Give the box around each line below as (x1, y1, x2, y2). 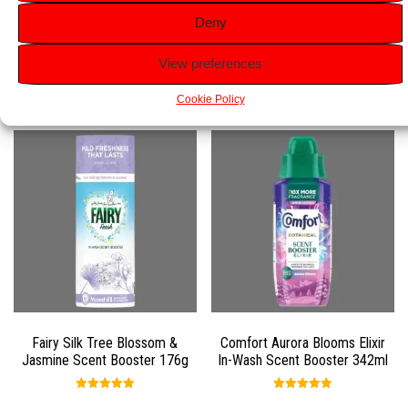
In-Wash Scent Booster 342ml (218, 352, 389, 370)
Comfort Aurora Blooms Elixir (220, 334, 386, 352)
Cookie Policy (176, 92, 245, 106)
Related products (14, 69, 273, 115)
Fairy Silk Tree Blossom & (32, 334, 178, 352)
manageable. (14, 5, 98, 21)
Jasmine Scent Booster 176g (21, 352, 189, 370)
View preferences (158, 56, 262, 71)
